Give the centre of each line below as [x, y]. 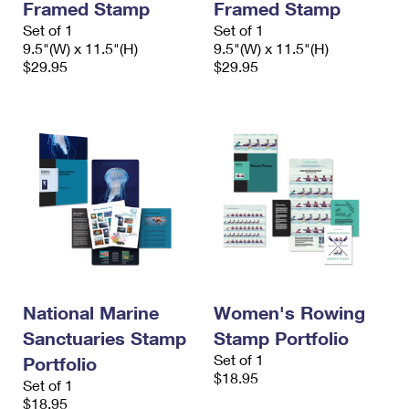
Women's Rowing [289, 312]
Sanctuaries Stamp [105, 338]
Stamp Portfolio [281, 338]
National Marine [91, 312]
